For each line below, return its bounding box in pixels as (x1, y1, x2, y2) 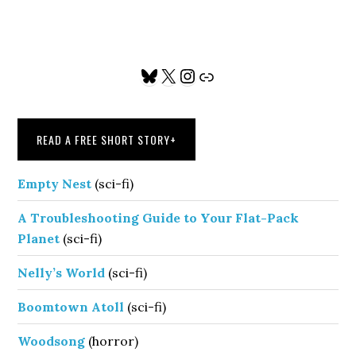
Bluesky (139, 62, 206, 87)
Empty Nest (17, 176, 92, 192)
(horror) (85, 333, 139, 349)
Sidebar (17, 91, 82, 126)
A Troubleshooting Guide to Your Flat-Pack (17, 210, 300, 226)
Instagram (177, 62, 269, 87)
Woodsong (17, 333, 86, 349)
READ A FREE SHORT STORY (37, 131, 171, 148)
